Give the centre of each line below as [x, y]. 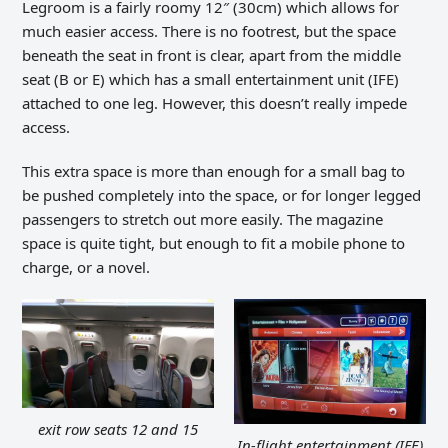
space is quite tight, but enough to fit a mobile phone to [214, 243]
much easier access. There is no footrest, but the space [209, 31]
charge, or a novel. [86, 267]
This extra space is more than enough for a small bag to [214, 171]
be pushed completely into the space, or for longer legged [222, 195]
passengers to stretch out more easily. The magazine [203, 219]
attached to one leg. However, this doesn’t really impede [215, 103]
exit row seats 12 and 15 [118, 428]
